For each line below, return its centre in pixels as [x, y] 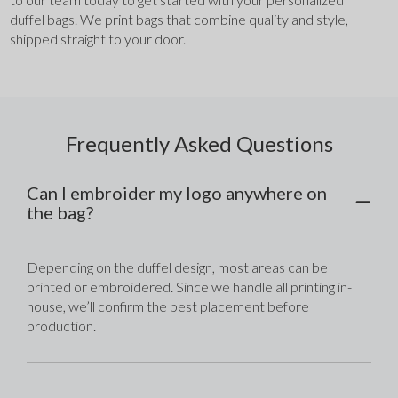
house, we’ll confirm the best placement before [168, 306]
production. [62, 326]
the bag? [60, 213]
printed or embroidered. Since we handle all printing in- [190, 287]
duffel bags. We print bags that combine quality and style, [179, 20]
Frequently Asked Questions [199, 144]
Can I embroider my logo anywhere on [177, 193]
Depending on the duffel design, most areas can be [178, 267]
